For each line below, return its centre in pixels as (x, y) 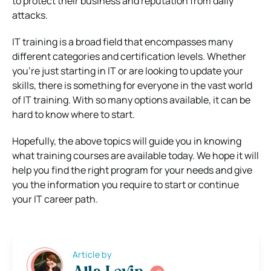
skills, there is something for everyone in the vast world (132, 85)
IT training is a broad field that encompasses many (122, 41)
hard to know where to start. (73, 114)
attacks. (30, 15)
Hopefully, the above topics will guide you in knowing (127, 141)
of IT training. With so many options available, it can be (131, 100)
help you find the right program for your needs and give (132, 170)
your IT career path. (55, 199)
